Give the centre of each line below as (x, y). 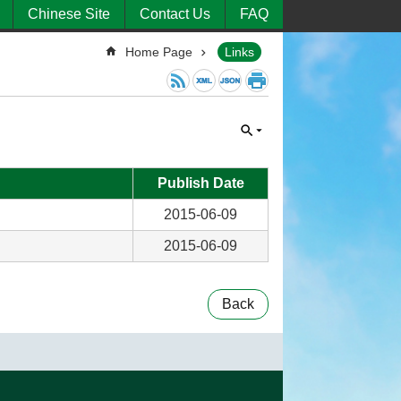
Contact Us (175, 14)
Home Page (159, 52)
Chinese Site (69, 14)
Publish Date (200, 183)
